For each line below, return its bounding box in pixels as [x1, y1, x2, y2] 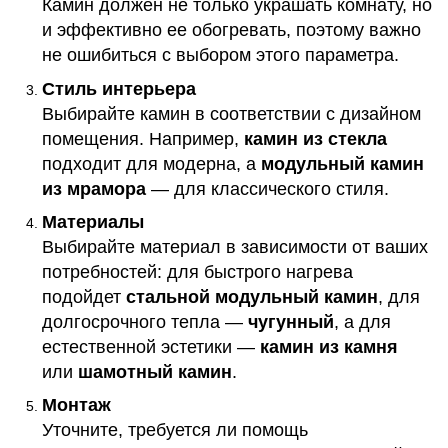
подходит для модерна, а [42, 153, 261, 174]
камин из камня [260, 336, 398, 357]
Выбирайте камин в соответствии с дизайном [42, 103, 421, 124]
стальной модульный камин [126, 286, 378, 307]
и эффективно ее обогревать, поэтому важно [42, 20, 421, 41]
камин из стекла [244, 128, 387, 149]
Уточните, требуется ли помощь [42, 420, 308, 441]
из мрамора [42, 178, 146, 199]
